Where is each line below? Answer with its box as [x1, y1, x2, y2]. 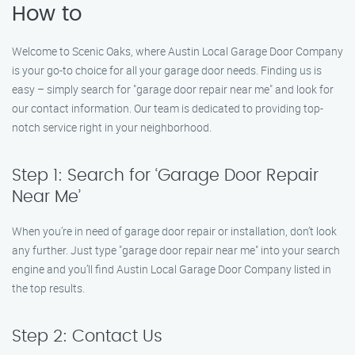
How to [12, 4, 82, 25]
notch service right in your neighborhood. [12, 120, 212, 135]
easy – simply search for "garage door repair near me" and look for [12, 82, 334, 97]
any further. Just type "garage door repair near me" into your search [12, 242, 340, 258]
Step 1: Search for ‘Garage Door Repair [12, 167, 319, 184]
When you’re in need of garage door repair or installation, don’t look [12, 223, 337, 239]
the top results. [12, 281, 85, 296]
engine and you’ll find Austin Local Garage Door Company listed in [12, 261, 331, 277]
